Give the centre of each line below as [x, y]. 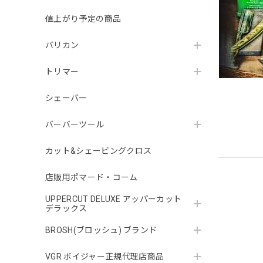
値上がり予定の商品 [83, 19]
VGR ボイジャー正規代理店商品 [105, 257]
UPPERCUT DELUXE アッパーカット [114, 199]
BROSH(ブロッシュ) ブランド [101, 230]
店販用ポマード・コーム [92, 178]
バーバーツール [75, 125]
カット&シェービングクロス [99, 151]
